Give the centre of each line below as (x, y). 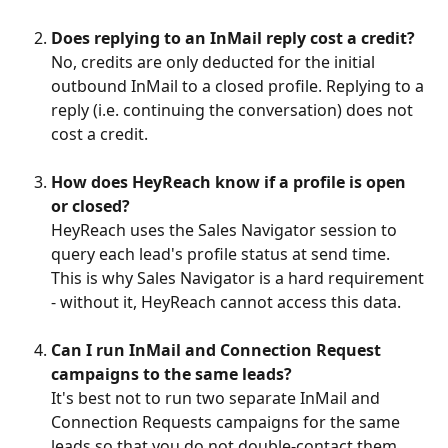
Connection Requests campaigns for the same (227, 422)
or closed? (90, 205)
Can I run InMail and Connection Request (218, 350)
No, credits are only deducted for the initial (215, 61)
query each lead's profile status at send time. (222, 253)
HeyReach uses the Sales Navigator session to (226, 229)
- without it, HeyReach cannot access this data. (226, 301)
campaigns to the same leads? (171, 374)
